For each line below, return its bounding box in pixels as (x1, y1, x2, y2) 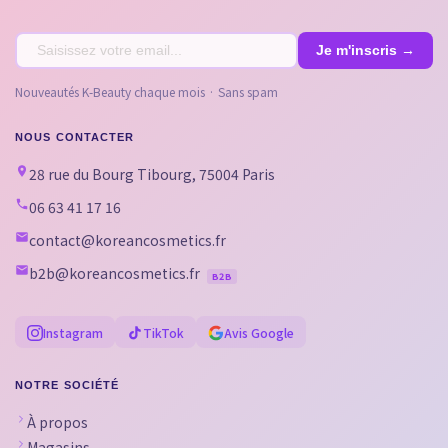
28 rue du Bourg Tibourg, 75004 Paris (29, 163, 275, 184)
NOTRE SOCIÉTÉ (15, 378, 120, 391)
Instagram (43, 323, 103, 341)
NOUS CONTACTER (15, 130, 135, 143)
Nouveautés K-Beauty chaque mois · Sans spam (15, 82, 278, 100)
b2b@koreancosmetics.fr (29, 262, 200, 283)
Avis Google (224, 323, 294, 341)
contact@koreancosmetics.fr (29, 229, 226, 250)
